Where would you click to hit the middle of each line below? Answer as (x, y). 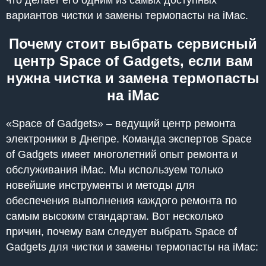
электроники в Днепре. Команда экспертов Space (129, 139)
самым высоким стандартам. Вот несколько (115, 216)
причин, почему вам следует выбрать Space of (121, 231)
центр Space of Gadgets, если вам (133, 61)
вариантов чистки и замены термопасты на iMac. (127, 15)
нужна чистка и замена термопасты (133, 78)
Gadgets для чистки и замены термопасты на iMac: (132, 247)
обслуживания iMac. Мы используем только (115, 170)
